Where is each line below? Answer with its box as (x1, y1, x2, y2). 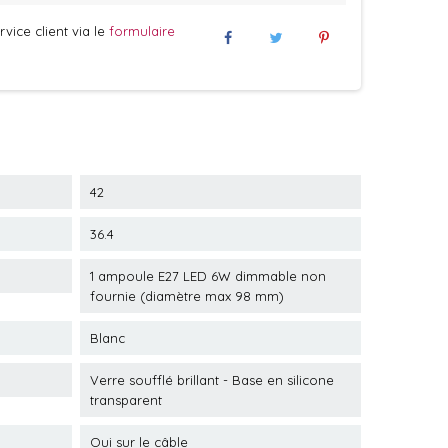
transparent (90, 392, 162, 408)
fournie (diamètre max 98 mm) (90, 288, 284, 304)
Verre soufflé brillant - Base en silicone (90, 372, 334, 388)
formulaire (108, 23, 175, 39)
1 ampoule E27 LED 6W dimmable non (90, 268, 326, 284)
